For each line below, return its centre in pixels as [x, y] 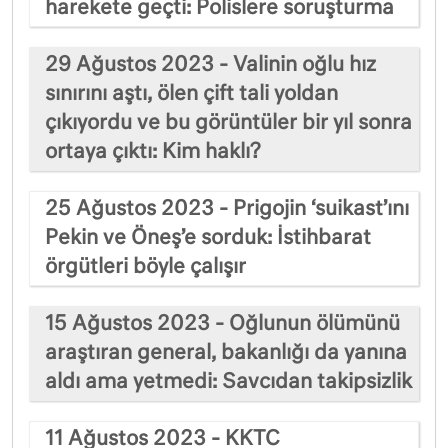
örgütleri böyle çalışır [145, 266]
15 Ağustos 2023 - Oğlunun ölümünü [222, 323]
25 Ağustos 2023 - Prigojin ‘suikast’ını [227, 208]
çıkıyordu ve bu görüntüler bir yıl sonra [228, 122]
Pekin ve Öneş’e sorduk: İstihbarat [208, 237]
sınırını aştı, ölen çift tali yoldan [191, 93]
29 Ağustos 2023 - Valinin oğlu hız [210, 64]
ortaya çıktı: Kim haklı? [153, 151]
